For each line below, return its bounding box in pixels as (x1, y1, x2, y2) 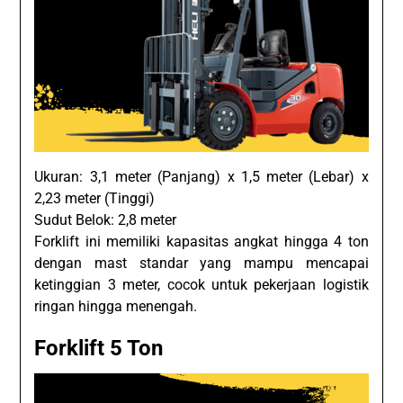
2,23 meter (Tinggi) (34, 189, 156, 207)
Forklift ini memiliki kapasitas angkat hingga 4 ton (34, 232, 369, 250)
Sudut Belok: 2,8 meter (34, 210, 177, 228)
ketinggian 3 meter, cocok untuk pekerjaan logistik (34, 275, 369, 293)
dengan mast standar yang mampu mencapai (34, 254, 369, 272)
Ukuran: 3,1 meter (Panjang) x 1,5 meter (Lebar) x (34, 167, 369, 185)
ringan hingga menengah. (34, 297, 198, 315)
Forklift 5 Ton (34, 335, 164, 361)
